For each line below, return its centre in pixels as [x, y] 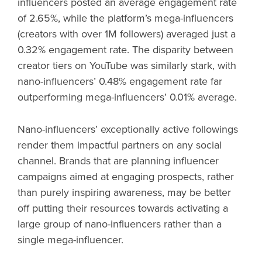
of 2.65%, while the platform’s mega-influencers [125, 18]
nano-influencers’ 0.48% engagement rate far [120, 81]
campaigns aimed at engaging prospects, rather [126, 176]
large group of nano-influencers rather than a [120, 224]
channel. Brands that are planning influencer [118, 161]
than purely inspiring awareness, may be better [124, 192]
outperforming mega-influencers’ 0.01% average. [129, 97]
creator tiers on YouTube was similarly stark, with [127, 65]
